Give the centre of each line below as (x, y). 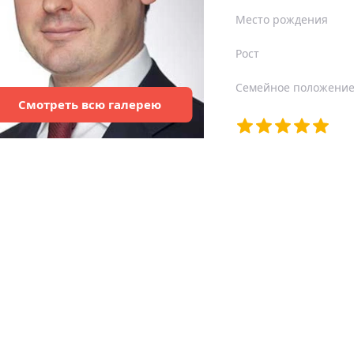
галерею (133, 104)
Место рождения (282, 19)
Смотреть (49, 104)
